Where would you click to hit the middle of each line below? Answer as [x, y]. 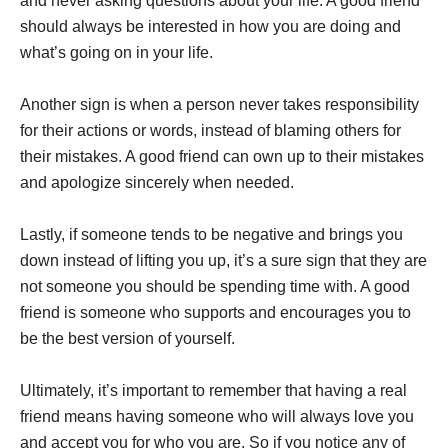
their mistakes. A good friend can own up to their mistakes [222, 156]
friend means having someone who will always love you [217, 416]
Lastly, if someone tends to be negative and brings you [211, 234]
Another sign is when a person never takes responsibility [219, 104]
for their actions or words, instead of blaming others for [210, 130]
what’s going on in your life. [116, 52]
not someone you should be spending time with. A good [215, 286]
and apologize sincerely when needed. [157, 182]
